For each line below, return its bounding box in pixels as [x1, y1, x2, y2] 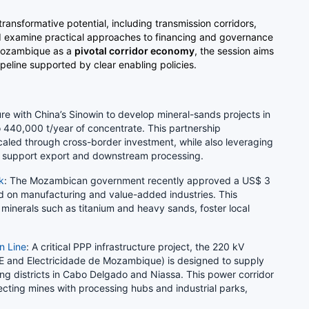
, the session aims [195, 44, 274, 57]
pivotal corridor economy [74, 44, 195, 57]
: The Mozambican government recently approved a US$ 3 [4, 174, 270, 186]
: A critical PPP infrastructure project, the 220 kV [26, 240, 244, 252]
